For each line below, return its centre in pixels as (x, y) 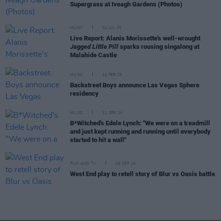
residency (84, 93)
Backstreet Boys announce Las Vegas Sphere (135, 85)
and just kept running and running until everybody (140, 132)
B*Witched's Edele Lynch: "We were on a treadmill (140, 123)
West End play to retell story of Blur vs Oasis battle (143, 174)
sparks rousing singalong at (159, 47)
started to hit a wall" (98, 140)
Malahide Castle (93, 55)
